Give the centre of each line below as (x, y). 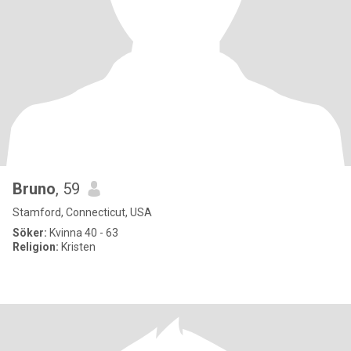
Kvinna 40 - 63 (83, 233)
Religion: (36, 247)
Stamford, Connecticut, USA (82, 212)
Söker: (30, 233)
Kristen (77, 247)
